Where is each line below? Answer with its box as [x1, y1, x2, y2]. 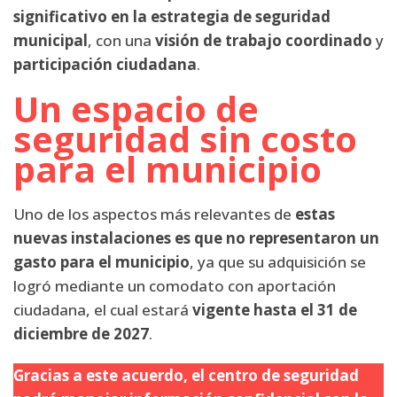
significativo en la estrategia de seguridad [13, 5, 331, 27]
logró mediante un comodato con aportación [13, 275, 336, 296]
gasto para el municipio [13, 251, 190, 272]
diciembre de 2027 [13, 323, 149, 344]
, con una [88, 29, 155, 51]
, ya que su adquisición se [190, 251, 366, 272]
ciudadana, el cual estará [13, 299, 192, 320]
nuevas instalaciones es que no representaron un [13, 227, 379, 248]
